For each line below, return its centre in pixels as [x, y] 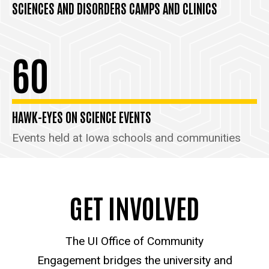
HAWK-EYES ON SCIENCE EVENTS [82, 117]
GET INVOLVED [134, 207]
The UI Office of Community [134, 241]
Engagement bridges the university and [134, 260]
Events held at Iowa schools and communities [126, 138]
